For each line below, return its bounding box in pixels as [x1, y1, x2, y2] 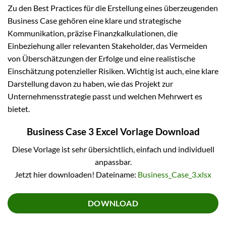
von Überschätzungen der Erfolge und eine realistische [8, 53, 195, 64]
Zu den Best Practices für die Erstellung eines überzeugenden [8, 3, 218, 13]
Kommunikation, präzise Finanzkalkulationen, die [8, 28, 178, 38]
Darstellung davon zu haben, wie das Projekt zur [8, 79, 173, 89]
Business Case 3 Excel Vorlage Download [26, 125, 200, 137]
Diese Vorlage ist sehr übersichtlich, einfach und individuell [12, 144, 214, 154]
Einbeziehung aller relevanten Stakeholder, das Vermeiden [8, 41, 207, 51]
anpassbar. [94, 156, 132, 166]
